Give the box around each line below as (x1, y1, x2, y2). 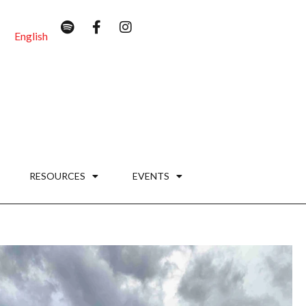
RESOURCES (29, 169, 85, 182)
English (14, 29, 48, 42)
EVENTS (132, 169, 169, 182)
